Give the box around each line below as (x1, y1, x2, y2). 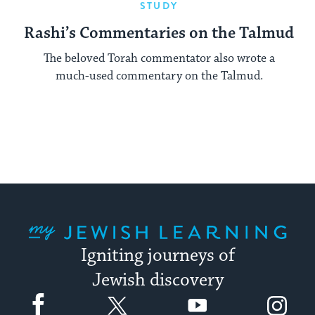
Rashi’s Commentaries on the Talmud (24, 22, 294, 44)
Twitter (107, 285, 142, 300)
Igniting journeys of (80, 245, 235, 268)
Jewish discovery (91, 269, 224, 292)
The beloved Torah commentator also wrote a (43, 51, 275, 67)
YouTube (186, 285, 226, 300)
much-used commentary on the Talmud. (55, 68, 263, 84)
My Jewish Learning (27, 211, 67, 225)
